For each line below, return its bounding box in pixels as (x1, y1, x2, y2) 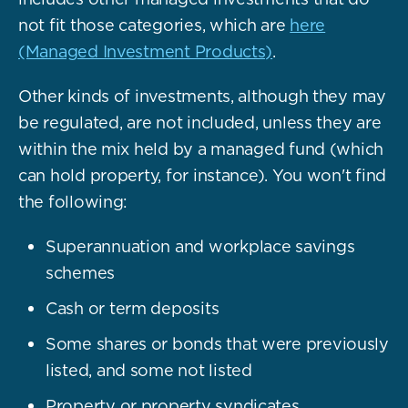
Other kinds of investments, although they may (18, 84, 386, 107)
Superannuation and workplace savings (46, 234, 355, 258)
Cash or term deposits (46, 296, 219, 320)
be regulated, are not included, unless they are (18, 110, 382, 134)
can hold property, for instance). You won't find (18, 163, 387, 187)
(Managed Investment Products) (18, 39, 273, 63)
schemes (46, 260, 116, 284)
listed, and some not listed (46, 358, 252, 382)
